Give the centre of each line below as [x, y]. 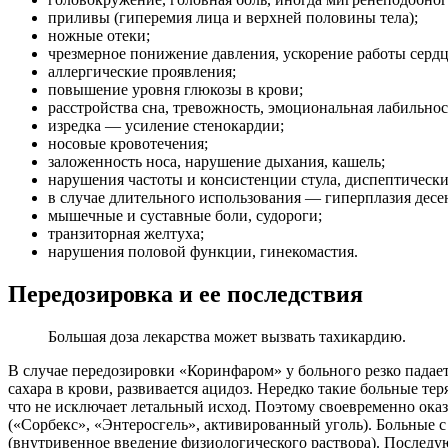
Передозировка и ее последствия [185, 294]
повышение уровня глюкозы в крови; [175, 90]
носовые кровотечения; [128, 144]
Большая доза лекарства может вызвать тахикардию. [227, 336]
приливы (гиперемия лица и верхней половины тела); [233, 18]
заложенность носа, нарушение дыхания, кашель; [216, 162]
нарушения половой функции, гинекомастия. [203, 252]
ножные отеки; [99, 36]
